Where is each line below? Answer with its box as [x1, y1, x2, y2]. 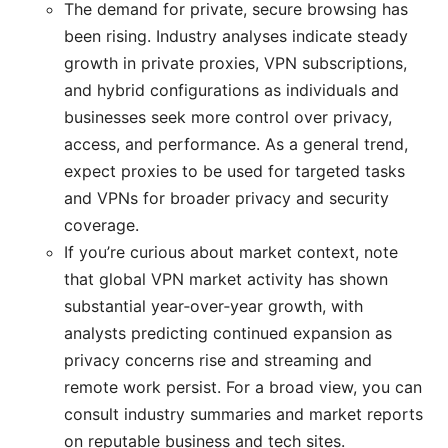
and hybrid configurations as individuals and [64, 79, 399, 100]
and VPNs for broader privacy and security [64, 187, 389, 208]
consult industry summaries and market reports [64, 403, 423, 424]
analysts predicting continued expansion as [64, 322, 392, 343]
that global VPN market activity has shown [64, 268, 388, 289]
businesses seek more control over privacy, [64, 106, 392, 127]
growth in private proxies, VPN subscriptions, [64, 52, 407, 73]
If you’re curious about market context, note [64, 241, 398, 262]
